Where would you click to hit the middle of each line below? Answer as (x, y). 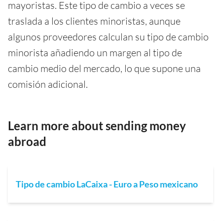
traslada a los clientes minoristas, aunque (94, 21)
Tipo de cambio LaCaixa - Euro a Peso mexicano (107, 184)
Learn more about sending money (97, 125)
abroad (27, 141)
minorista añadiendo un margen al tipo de (95, 52)
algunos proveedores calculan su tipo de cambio (108, 37)
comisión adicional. (48, 84)
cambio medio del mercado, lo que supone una (104, 68)
